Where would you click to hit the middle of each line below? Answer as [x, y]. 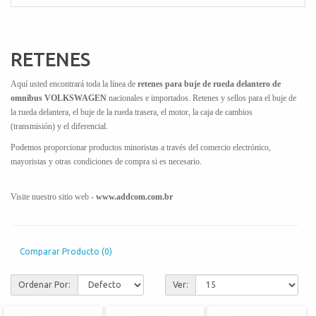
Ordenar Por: [44, 284]
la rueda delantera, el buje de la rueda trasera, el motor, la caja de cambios [132, 112]
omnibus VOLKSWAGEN [60, 98]
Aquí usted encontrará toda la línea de [74, 84]
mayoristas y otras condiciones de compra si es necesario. [154, 161]
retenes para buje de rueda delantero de [209, 84]
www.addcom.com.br [134, 196]
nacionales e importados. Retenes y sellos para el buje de [202, 98]
